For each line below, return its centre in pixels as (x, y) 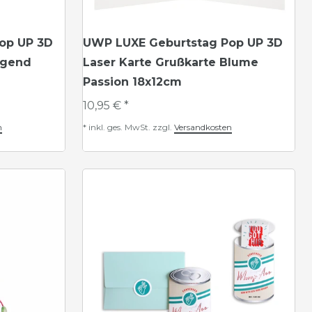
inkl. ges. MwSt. (119, 127)
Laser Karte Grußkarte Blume (171, 62)
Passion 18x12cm (132, 82)
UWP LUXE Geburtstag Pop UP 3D (183, 43)
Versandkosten (203, 127)
